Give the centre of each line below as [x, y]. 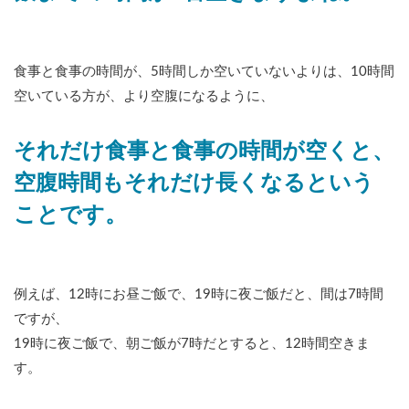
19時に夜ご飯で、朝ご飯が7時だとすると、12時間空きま [192, 344]
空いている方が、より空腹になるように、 [144, 97]
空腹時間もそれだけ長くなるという [194, 184]
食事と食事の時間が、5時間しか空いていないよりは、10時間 [204, 72]
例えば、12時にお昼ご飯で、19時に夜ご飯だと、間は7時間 [199, 295]
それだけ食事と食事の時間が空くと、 [204, 152]
